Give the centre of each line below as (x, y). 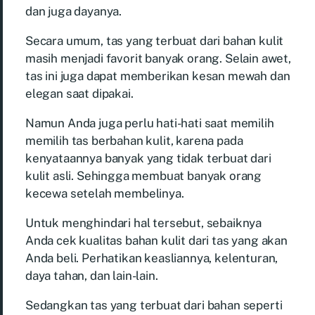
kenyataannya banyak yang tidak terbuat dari (148, 158)
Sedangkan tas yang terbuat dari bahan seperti (154, 305)
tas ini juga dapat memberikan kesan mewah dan (158, 76)
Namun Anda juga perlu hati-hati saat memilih (150, 123)
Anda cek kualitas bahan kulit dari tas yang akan (156, 240)
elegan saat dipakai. (79, 93)
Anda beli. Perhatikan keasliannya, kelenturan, (152, 258)
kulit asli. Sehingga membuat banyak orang (144, 175)
